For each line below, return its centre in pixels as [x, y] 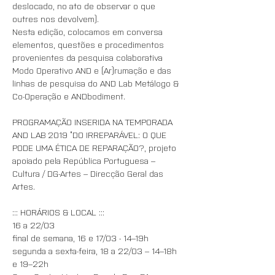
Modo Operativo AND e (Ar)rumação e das [93, 70]
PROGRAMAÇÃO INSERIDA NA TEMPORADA [94, 122]
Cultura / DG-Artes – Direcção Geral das [89, 173]
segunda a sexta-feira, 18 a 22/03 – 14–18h [96, 250]
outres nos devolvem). [56, 18]
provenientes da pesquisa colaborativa [89, 57]
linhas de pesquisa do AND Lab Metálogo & [97, 83]
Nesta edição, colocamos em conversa [89, 31]
